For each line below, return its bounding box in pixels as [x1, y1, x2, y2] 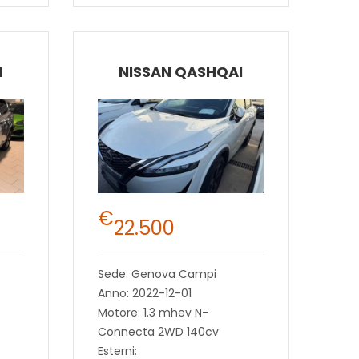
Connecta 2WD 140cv [97, 323, 219, 340]
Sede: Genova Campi [97, 265, 216, 282]
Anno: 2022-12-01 [97, 284, 192, 301]
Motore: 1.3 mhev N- [97, 304, 208, 321]
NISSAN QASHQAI [119, 62, 244, 83]
